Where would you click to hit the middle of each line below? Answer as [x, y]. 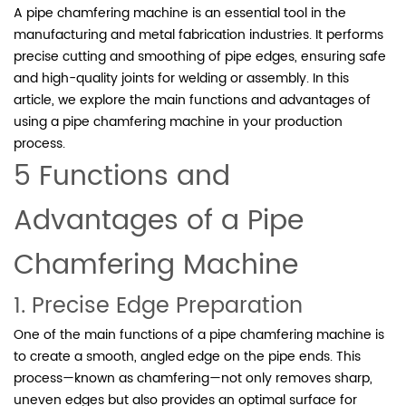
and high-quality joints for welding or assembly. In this [181, 78]
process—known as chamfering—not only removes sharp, [193, 378]
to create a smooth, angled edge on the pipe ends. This [187, 356]
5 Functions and [122, 177]
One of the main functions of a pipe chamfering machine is [199, 334]
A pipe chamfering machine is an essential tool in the [180, 13]
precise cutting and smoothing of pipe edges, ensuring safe [200, 56]
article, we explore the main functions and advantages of [192, 100]
